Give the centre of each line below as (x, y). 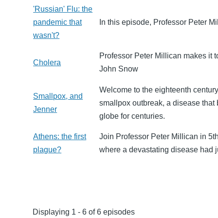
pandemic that (58, 22)
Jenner (45, 109)
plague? (47, 149)
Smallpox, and (58, 96)
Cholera (47, 62)
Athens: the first (60, 136)
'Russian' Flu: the (63, 9)
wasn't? (46, 35)
